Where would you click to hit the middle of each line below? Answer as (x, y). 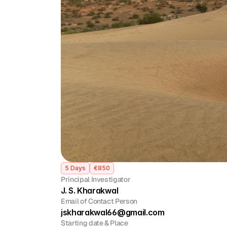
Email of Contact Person (99, 201)
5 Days (75, 168)
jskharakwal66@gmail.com (113, 212)
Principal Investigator (96, 179)
